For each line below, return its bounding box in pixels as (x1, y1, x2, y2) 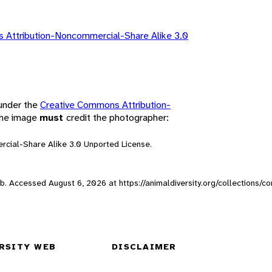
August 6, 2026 (49, 177, 106, 188)
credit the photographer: (66, 110, 169, 124)
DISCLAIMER (112, 241, 177, 253)
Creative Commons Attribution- (40, 98, 171, 111)
